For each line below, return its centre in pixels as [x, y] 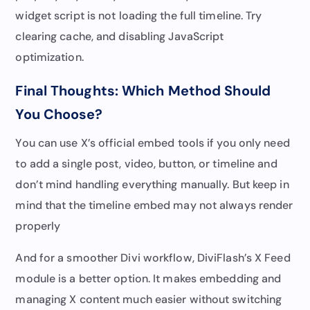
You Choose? [59, 114]
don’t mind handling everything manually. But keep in [152, 184]
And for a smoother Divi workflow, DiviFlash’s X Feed [153, 257]
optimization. [49, 57]
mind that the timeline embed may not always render [154, 205]
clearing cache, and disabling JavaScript [120, 36]
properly [38, 226]
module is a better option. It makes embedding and [148, 278]
